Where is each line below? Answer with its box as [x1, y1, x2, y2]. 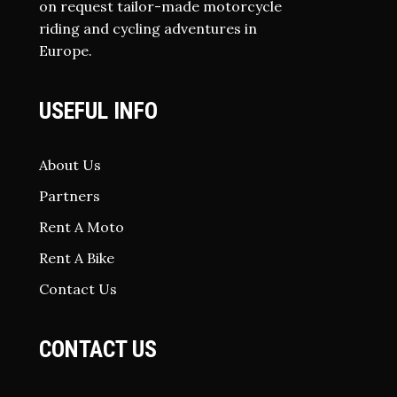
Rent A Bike [39, 249, 114, 268]
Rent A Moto [39, 218, 124, 237]
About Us [39, 156, 101, 175]
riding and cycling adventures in [39, 19, 257, 38]
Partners [39, 187, 100, 206]
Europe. [39, 42, 92, 60]
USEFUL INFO [39, 97, 158, 125]
